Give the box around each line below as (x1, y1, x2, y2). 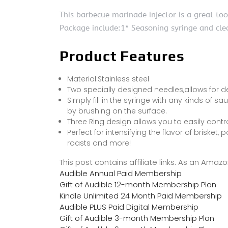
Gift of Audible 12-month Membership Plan (60, 179, 216, 190)
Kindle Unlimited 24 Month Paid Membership (60, 190, 222, 202)
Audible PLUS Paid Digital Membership (60, 202, 198, 213)
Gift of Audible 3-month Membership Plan (60, 213, 214, 224)
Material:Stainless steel (67, 74, 149, 84)
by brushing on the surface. (67, 106, 167, 117)
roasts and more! (67, 138, 131, 149)
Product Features (60, 48, 185, 65)
